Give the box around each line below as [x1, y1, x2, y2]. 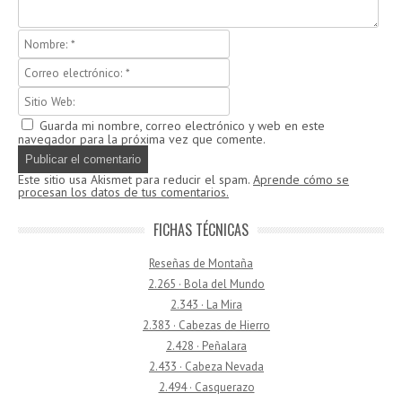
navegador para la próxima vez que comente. [18, 131, 266, 147]
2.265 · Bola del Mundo [148, 276, 265, 292]
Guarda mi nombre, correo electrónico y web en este [39, 118, 325, 134]
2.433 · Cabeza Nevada [149, 359, 264, 374]
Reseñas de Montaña [149, 256, 253, 271]
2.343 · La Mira [170, 297, 242, 312]
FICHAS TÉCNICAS [153, 219, 249, 240]
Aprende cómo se [253, 171, 349, 188]
